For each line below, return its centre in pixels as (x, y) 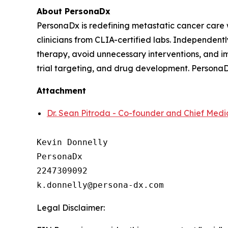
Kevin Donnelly (72, 142)
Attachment (61, 91)
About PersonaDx (74, 11)
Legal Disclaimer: (71, 208)
